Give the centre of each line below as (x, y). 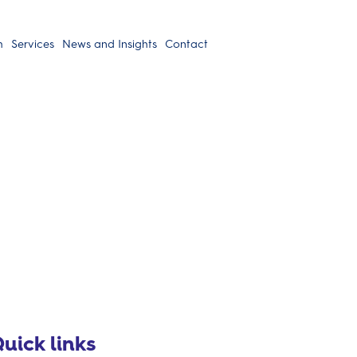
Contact (186, 44)
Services (32, 44)
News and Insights (109, 44)
